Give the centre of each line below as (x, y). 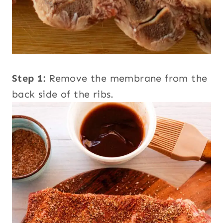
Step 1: (29, 78)
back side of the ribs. (63, 94)
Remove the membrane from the (126, 78)
